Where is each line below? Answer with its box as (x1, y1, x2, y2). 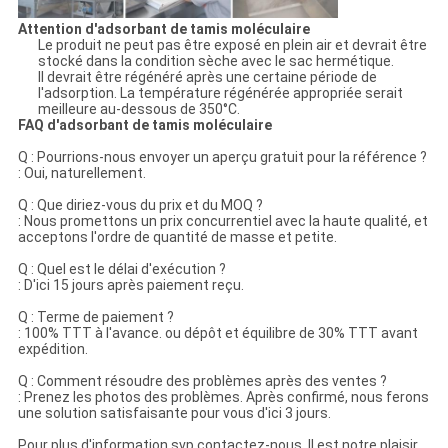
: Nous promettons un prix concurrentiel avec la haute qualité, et (17, 213, 428, 230)
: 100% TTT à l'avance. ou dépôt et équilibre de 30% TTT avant (17, 325, 418, 342)
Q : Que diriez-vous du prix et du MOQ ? (17, 197, 263, 214)
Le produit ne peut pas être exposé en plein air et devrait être (37, 37, 427, 54)
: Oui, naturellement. (17, 165, 146, 182)
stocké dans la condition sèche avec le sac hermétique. (37, 53, 394, 70)
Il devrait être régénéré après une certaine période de (37, 69, 377, 86)
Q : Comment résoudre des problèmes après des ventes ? (17, 373, 387, 390)
